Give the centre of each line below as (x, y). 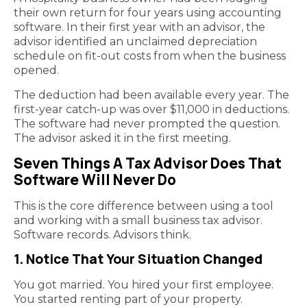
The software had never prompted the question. (147, 123)
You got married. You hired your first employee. (144, 284)
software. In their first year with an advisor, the (139, 27)
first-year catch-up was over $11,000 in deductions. (151, 109)
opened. (38, 71)
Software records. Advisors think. (102, 235)
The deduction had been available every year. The (151, 95)
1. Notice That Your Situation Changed (138, 259)
